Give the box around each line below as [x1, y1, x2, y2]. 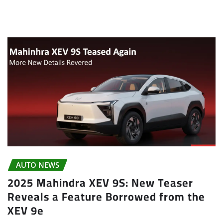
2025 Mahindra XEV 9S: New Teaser [7, 172, 193, 194]
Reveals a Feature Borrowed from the [7, 186, 205, 208]
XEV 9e [7, 200, 44, 222]
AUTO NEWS [16, 159, 59, 170]
